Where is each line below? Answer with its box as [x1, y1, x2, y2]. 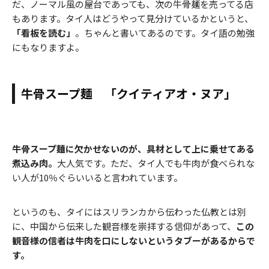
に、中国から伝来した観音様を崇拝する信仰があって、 [12, 219, 236, 232]
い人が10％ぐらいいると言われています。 [12, 171, 183, 184]
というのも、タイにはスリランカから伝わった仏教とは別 [12, 205, 246, 218]
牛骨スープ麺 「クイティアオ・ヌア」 [21, 84, 236, 102]
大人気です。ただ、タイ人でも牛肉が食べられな [57, 156, 255, 169]
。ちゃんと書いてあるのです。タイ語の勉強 [75, 26, 255, 39]
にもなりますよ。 [12, 40, 84, 53]
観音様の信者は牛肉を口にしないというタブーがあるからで [12, 234, 255, 247]
